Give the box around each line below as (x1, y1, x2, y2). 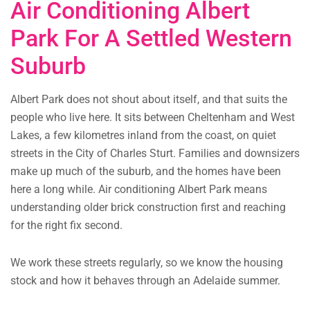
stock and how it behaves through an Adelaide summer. (10, 274, 280, 288)
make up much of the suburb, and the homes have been (10, 165, 281, 179)
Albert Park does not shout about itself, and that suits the (10, 93, 287, 107)
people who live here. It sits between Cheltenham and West (10, 111, 295, 125)
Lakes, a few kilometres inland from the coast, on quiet (10, 129, 276, 143)
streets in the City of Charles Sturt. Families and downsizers (10, 147, 300, 161)
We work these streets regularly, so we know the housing (10, 256, 283, 270)
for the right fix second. (10, 219, 122, 232)
